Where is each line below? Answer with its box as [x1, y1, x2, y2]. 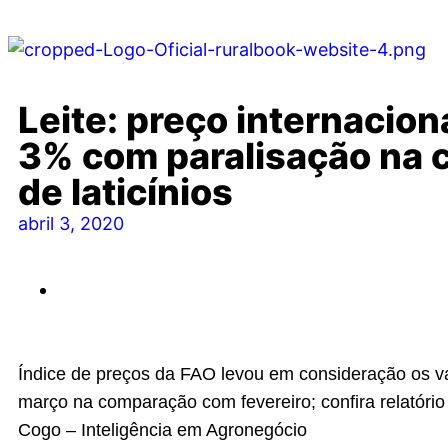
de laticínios [18, 170, 233, 214]
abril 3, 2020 [18, 213, 124, 234]
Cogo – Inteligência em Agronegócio [18, 420, 307, 440]
